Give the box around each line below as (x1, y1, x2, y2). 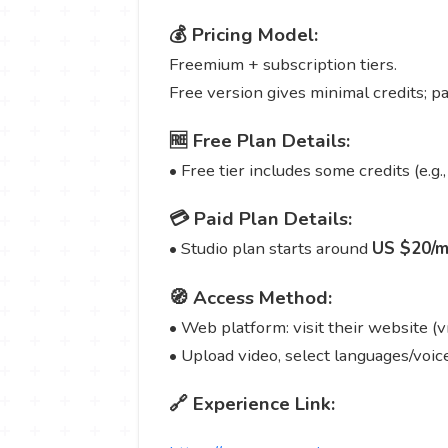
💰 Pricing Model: (169, 21, 318, 48)
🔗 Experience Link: (169, 390, 335, 417)
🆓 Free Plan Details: (169, 128, 350, 155)
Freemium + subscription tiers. (169, 52, 401, 76)
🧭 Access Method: (169, 284, 332, 311)
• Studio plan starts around (169, 237, 372, 261)
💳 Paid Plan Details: (169, 206, 352, 233)
